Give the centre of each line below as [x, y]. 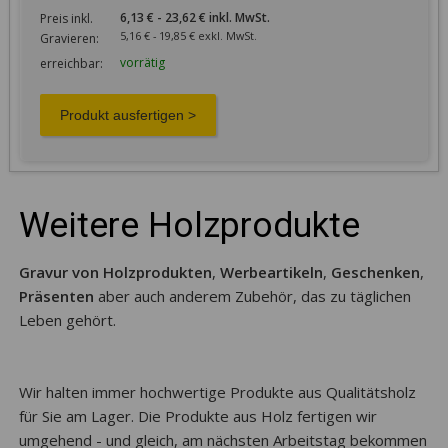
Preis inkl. [66, 18]
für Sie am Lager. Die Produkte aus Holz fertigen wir [197, 415]
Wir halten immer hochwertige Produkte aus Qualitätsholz [217, 391]
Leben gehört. [67, 319]
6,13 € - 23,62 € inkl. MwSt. [217, 17]
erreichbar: [71, 63]
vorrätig [142, 62]
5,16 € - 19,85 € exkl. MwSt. [207, 35]
